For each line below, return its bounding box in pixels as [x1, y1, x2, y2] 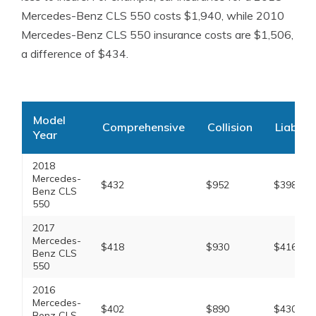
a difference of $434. [21, 47, 128, 61]
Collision [207, 120, 253, 134]
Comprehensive [102, 120, 185, 134]
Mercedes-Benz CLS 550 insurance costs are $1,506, [21, 28, 293, 42]
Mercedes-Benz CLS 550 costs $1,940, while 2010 [21, 8, 284, 23]
